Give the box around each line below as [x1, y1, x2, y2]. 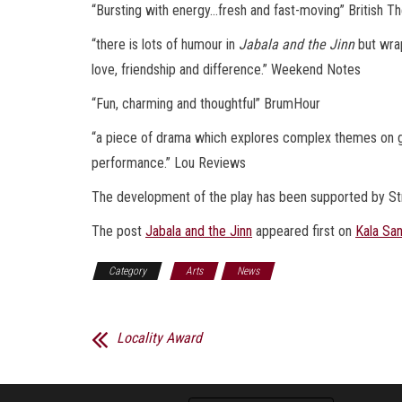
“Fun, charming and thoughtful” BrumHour [92, 94, 320, 112]
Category [109, 264, 146, 277]
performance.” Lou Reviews [92, 153, 246, 171]
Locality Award [117, 328, 202, 346]
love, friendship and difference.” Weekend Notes [92, 60, 361, 78]
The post [92, 222, 145, 240]
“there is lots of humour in [92, 35, 239, 53]
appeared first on [252, 222, 355, 240]
